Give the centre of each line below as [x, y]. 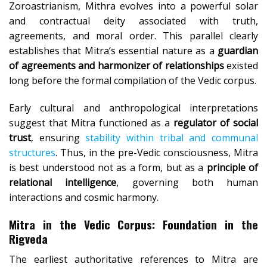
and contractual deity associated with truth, [133, 21]
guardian [238, 51]
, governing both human [187, 183]
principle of [232, 168]
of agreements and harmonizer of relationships [117, 66]
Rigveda [28, 239]
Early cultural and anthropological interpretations [133, 108]
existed [241, 66]
